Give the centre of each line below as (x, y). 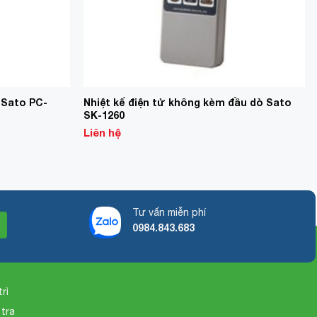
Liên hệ (103, 133)
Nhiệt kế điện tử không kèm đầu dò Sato (188, 102)
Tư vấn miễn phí (169, 212)
